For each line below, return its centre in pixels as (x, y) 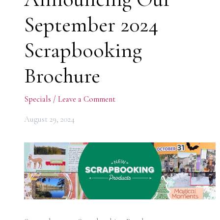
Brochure (62, 76)
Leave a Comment (86, 99)
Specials (37, 99)
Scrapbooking (83, 50)
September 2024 (91, 25)
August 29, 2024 (49, 120)
